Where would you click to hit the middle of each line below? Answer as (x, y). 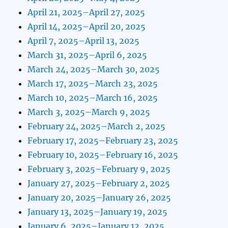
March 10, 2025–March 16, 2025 (93, 98)
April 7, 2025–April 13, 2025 (84, 41)
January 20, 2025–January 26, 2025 (99, 198)
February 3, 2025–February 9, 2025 (99, 169)
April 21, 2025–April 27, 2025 (87, 12)
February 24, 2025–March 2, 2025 (97, 126)
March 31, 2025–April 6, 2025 (88, 55)
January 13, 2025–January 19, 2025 (98, 212)
